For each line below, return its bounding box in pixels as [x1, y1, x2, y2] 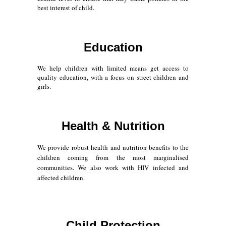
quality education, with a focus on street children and [37, 72, 189, 82]
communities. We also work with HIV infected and [37, 162, 189, 172]
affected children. [37, 173, 85, 182]
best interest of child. [37, 3, 94, 12]
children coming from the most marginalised [37, 152, 189, 162]
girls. [37, 81, 51, 91]
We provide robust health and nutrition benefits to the [37, 142, 189, 152]
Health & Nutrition [61, 119, 165, 133]
